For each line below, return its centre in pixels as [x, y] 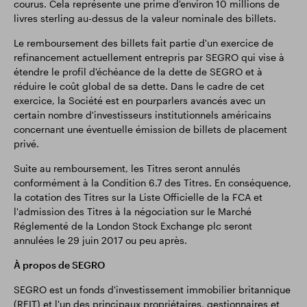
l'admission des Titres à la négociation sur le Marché [133, 211]
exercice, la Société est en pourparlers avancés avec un [139, 100]
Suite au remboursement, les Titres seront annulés [127, 168]
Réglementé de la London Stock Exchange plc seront [133, 226]
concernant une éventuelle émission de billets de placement [150, 129]
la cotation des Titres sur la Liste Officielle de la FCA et [138, 197]
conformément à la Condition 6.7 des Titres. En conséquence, [152, 183]
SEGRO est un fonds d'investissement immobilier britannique [152, 290]
